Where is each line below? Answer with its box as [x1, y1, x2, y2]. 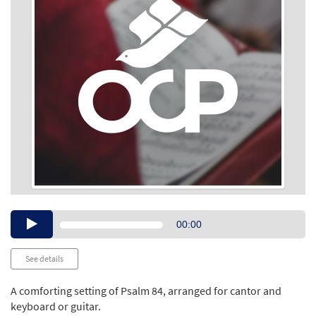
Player [158, 226, 188, 241]
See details [25, 253, 63, 264]
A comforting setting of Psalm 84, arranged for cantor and [11, 284, 281, 298]
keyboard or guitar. [11, 299, 101, 314]
